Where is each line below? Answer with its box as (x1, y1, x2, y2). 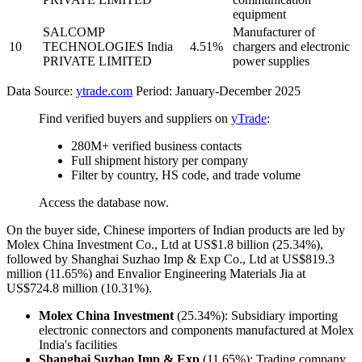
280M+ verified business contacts (71, 139, 242, 154)
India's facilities (39, 338, 117, 352)
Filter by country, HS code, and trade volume (71, 168, 301, 183)
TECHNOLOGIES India (43, 40, 173, 54)
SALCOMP (43, 25, 104, 40)
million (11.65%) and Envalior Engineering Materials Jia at (6, 267, 305, 281)
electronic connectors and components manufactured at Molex (39, 323, 354, 338)
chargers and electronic (233, 40, 350, 54)
